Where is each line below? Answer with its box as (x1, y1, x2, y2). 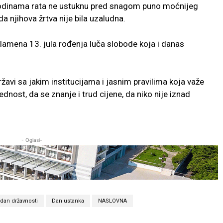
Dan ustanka (51, 198, 84, 205)
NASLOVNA (98, 198, 127, 205)
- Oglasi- (21, 136, 42, 143)
